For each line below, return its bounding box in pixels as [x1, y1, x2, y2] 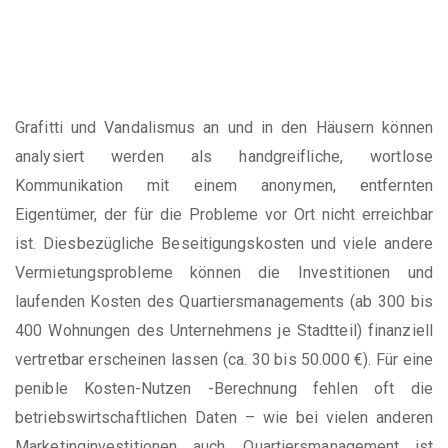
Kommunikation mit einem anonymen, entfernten [15, 175, 433, 195]
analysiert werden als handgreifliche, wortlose [15, 146, 433, 166]
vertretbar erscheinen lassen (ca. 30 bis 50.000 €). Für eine [15, 349, 433, 369]
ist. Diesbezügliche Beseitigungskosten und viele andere [15, 233, 433, 253]
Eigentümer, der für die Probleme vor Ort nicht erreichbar [15, 204, 433, 224]
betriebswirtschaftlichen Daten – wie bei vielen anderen [15, 407, 433, 427]
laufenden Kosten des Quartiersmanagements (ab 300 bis [15, 291, 433, 311]
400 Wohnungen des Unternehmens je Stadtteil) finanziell [15, 320, 433, 340]
